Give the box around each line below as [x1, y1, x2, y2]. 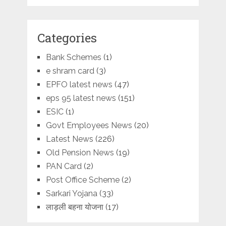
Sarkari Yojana [45, 188, 97, 198]
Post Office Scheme [45, 175, 120, 185]
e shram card [45, 66, 94, 76]
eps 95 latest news [45, 93, 116, 103]
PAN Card [45, 161, 82, 171]
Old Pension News [45, 147, 114, 157]
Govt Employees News [45, 120, 132, 130]
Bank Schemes [45, 52, 101, 62]
